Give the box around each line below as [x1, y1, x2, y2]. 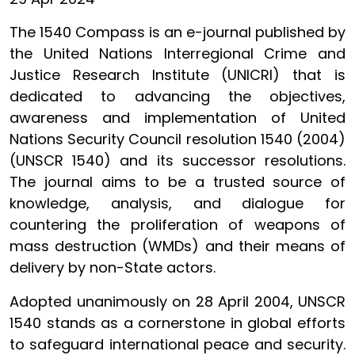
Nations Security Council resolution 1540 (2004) [10, 129, 345, 149]
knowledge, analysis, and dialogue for [10, 193, 345, 213]
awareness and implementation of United [10, 108, 345, 128]
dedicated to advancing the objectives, [10, 86, 345, 106]
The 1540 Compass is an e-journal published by [10, 22, 345, 42]
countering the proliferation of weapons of [10, 215, 345, 235]
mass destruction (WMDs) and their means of [10, 236, 345, 256]
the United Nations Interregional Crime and [10, 44, 345, 63]
